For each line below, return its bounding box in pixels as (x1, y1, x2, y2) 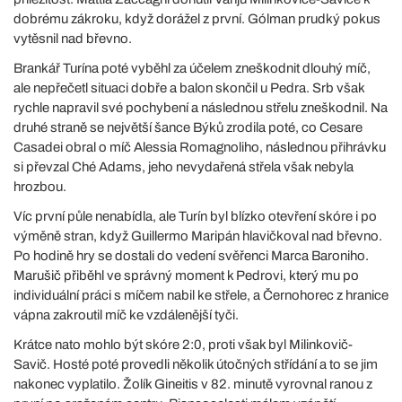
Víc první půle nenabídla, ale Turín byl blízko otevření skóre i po (13, 208, 377, 223)
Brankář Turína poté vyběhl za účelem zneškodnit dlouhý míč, (13, 60, 371, 75)
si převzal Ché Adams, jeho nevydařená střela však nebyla (13, 159, 354, 174)
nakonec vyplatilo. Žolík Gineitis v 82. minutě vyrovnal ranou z (13, 376, 372, 391)
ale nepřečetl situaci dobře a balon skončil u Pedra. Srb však (13, 80, 364, 95)
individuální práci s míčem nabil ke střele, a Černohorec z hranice (13, 287, 389, 302)
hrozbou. (13, 179, 66, 194)
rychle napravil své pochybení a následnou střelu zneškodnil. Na (13, 100, 388, 115)
